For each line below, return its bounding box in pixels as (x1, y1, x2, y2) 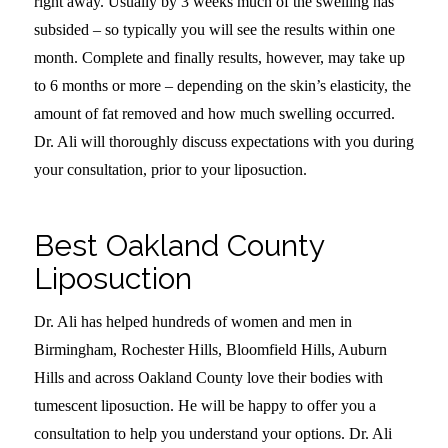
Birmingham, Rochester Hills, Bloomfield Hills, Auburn (33, 341, 387, 359)
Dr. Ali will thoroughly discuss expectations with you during (33, 132, 414, 150)
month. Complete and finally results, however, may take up (33, 48, 405, 66)
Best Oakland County (33, 227, 324, 263)
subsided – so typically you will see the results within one (33, 20, 395, 38)
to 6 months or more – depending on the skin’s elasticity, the (33, 76, 411, 94)
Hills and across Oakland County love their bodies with (33, 369, 383, 387)
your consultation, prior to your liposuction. (33, 160, 307, 178)
